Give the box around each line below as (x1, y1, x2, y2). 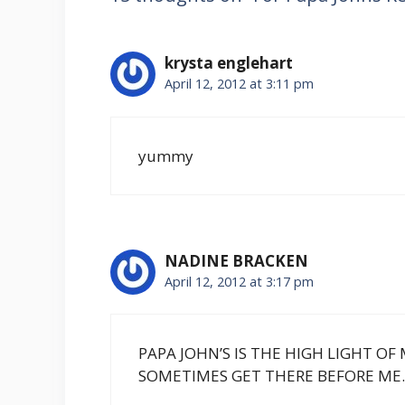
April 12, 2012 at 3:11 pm (165, 75, 314, 93)
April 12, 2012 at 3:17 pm (165, 272, 314, 290)
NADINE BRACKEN (165, 250, 308, 271)
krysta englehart (165, 52, 293, 74)
